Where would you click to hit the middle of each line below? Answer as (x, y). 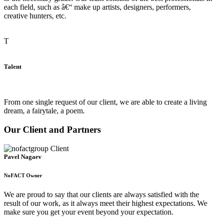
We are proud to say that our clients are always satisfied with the (101, 195)
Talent (13, 66)
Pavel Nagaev (23, 156)
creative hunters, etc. (35, 15)
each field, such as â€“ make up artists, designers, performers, (97, 7)
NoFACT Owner (23, 176)
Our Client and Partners (52, 129)
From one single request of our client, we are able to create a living (105, 102)
